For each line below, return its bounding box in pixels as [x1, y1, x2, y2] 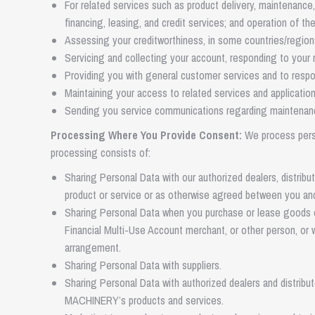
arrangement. [65, 240, 121, 255]
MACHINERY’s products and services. [65, 292, 224, 308]
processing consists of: [51, 145, 150, 160]
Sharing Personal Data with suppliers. [65, 257, 221, 273]
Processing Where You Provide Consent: [51, 127, 242, 143]
